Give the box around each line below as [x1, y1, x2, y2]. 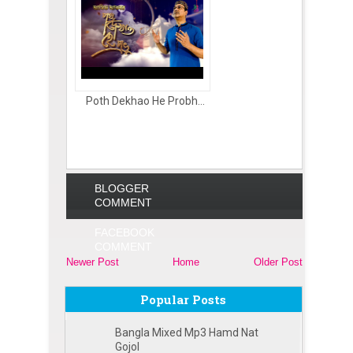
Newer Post [65, 256, 119, 269]
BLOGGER [94, 182, 149, 195]
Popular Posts [140, 292, 226, 308]
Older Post [253, 256, 303, 269]
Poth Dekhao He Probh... [86, 95, 205, 108]
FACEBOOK [94, 226, 154, 240]
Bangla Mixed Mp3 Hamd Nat [114, 325, 258, 339]
